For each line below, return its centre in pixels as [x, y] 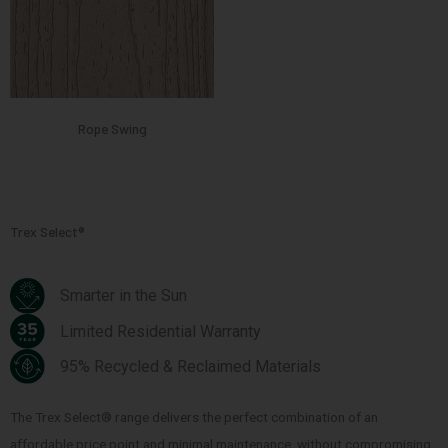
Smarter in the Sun [124, 296]
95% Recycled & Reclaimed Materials [191, 367]
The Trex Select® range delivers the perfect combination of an [194, 417]
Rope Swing [112, 129]
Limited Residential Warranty [161, 331]
